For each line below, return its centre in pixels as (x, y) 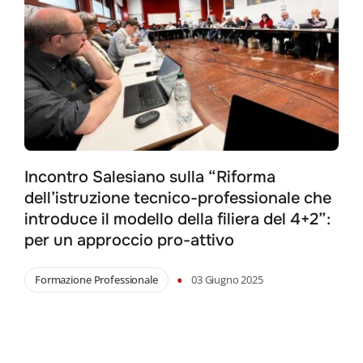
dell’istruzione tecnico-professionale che (177, 199)
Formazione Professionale (96, 280)
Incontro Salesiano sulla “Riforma (149, 177)
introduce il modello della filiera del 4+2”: (177, 220)
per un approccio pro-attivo (129, 241)
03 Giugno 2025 (227, 280)
